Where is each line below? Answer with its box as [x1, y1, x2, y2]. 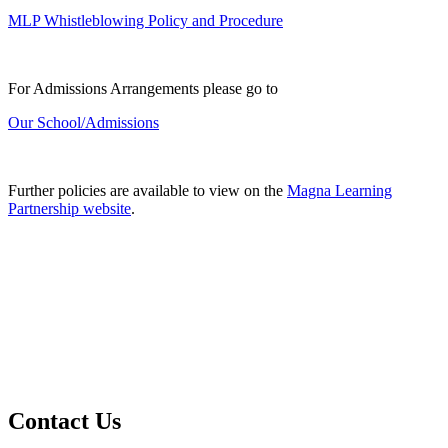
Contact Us [8, 407, 121, 434]
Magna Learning [287, 181, 392, 199]
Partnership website [8, 199, 131, 217]
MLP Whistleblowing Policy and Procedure [8, 11, 283, 29]
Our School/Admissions [8, 113, 159, 131]
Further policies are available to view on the [8, 181, 287, 199]
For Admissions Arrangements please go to [8, 79, 278, 97]
